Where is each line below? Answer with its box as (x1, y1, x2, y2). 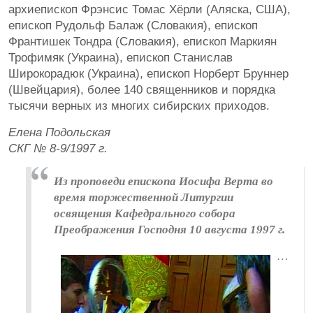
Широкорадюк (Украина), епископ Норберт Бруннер (8, 67, 289, 80)
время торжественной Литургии (54, 191, 233, 204)
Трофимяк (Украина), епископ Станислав (8, 51, 233, 64)
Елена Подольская (8, 126, 110, 139)
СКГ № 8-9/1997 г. (8, 142, 108, 155)
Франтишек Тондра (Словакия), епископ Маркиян (8, 35, 277, 48)
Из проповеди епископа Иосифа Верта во (54, 175, 273, 188)
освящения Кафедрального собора (54, 207, 235, 220)
